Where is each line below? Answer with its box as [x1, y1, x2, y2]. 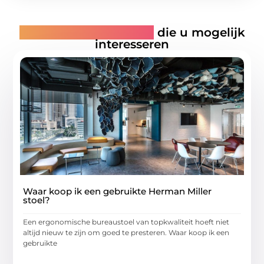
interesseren [95, 37, 169, 52]
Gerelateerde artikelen [19, 25, 154, 40]
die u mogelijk [153, 25, 245, 40]
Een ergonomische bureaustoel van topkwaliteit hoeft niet [23, 217, 230, 227]
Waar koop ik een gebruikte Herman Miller [23, 186, 212, 197]
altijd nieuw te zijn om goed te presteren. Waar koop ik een [23, 228, 230, 237]
